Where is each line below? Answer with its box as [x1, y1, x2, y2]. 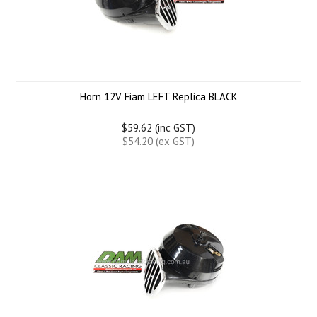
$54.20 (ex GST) [122, 134, 195, 148]
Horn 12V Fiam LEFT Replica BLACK [79, 90, 238, 103]
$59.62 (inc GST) [122, 121, 195, 134]
